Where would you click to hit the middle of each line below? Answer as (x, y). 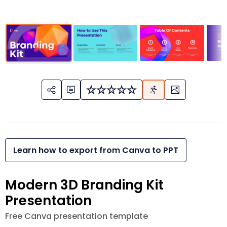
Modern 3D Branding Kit (84, 185)
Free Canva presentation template (77, 216)
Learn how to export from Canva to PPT (96, 150)
